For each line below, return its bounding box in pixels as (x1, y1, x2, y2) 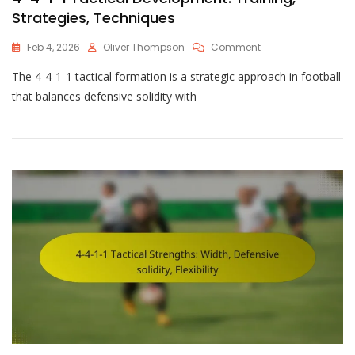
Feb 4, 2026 (27, 40, 80, 55)
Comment (211, 40, 261, 55)
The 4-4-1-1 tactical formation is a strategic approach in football (12, 69, 341, 85)
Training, (260, 145, 302, 159)
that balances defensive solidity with (12, 89, 197, 105)
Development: (260, 130, 326, 144)
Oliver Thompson (103, 40, 185, 55)
